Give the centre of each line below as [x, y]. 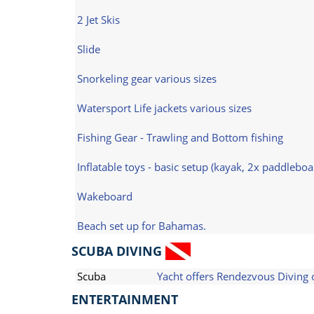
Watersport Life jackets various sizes [164, 108]
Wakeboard [105, 196]
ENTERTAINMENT [125, 299]
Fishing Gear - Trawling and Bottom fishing [180, 137]
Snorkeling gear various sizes [147, 78]
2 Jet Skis [98, 20]
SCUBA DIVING [117, 251]
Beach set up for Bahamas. [142, 226]
